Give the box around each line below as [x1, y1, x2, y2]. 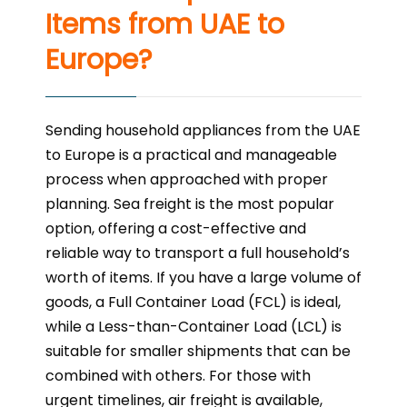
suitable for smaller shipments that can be [45, 341, 351, 362]
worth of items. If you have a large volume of [45, 267, 362, 289]
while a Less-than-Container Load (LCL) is [45, 316, 342, 338]
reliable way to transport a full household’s [45, 243, 350, 264]
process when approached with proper [45, 169, 328, 191]
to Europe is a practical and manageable [45, 144, 337, 166]
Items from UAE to [45, 5, 284, 45]
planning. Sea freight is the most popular [45, 194, 334, 215]
